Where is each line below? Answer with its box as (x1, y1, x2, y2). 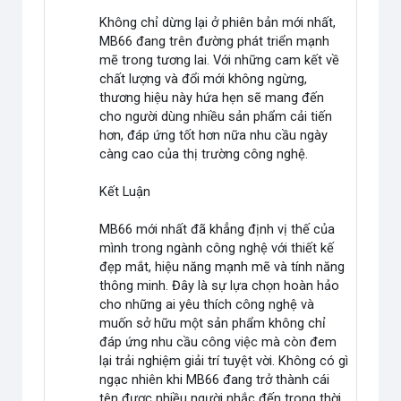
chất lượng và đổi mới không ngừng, (99, 71, 308, 88)
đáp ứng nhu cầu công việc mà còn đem (99, 334, 337, 351)
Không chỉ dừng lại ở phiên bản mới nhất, (99, 14, 337, 31)
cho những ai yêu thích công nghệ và (99, 296, 315, 313)
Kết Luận (99, 183, 151, 200)
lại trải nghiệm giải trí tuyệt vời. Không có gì (99, 353, 349, 370)
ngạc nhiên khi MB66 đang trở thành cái (99, 371, 330, 388)
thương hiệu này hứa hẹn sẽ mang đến (99, 90, 325, 107)
